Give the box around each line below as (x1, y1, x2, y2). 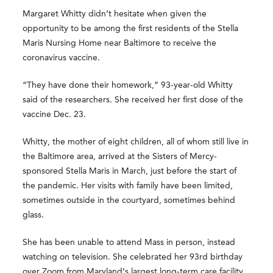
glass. (23, 210, 44, 219)
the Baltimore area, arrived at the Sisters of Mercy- (23, 152, 218, 161)
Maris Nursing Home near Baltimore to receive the (23, 38, 217, 48)
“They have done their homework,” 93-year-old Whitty (23, 80, 233, 90)
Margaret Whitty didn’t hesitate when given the (23, 9, 207, 18)
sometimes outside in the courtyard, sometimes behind (23, 196, 236, 205)
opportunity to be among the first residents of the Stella (23, 24, 239, 33)
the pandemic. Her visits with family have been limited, (23, 181, 233, 190)
